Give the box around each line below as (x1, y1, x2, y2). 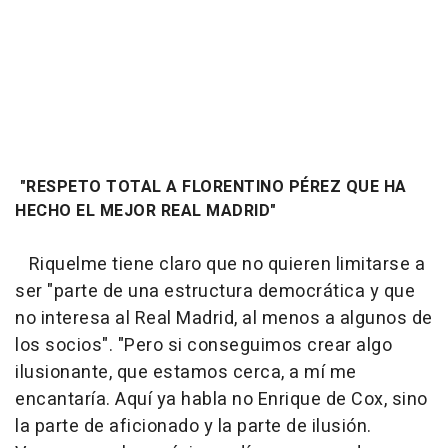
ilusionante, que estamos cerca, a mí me (15, 358, 357, 386)
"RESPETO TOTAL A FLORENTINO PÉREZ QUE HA (15, 174, 407, 199)
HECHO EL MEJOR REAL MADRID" (15, 198, 277, 223)
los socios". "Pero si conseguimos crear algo (15, 331, 392, 359)
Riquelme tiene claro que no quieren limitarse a (15, 250, 425, 278)
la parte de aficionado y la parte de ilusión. (15, 412, 372, 440)
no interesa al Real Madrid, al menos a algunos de (15, 304, 433, 332)
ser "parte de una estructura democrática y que (15, 277, 415, 305)
